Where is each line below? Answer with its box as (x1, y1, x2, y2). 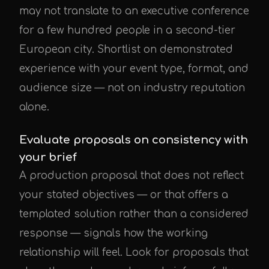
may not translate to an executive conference (19, 5, 249, 17)
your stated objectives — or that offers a (19, 189, 228, 201)
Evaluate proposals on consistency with (19, 134, 248, 146)
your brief (19, 151, 77, 163)
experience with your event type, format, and (19, 63, 249, 74)
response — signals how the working (19, 228, 208, 239)
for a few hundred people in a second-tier (19, 25, 235, 36)
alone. (19, 101, 49, 113)
